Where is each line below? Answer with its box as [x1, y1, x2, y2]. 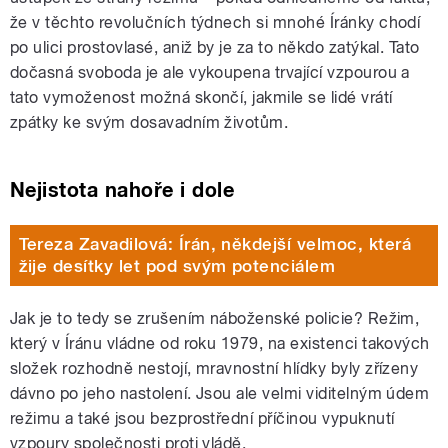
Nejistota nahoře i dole [10, 177, 235, 202]
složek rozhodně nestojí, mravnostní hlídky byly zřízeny [10, 358, 419, 378]
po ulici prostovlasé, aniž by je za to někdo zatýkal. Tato [10, 37, 420, 57]
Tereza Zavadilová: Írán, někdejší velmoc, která [18, 234, 412, 255]
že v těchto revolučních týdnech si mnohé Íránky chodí [10, 12, 421, 32]
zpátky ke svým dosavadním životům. [10, 112, 289, 132]
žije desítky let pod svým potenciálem [18, 256, 336, 277]
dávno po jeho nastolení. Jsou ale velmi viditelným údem [10, 383, 430, 403]
